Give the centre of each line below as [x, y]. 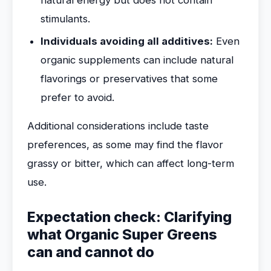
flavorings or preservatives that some [129, 79]
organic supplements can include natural [137, 60]
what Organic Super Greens [122, 235]
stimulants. [65, 19]
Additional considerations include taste [118, 126]
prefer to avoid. [77, 97]
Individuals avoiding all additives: [127, 41]
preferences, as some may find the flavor [125, 145]
